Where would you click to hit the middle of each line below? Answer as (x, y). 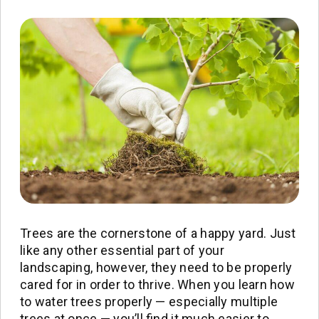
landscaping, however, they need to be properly (156, 268)
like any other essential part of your (122, 251)
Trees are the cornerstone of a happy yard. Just (158, 234)
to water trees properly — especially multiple (149, 302)
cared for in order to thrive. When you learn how (157, 285)
